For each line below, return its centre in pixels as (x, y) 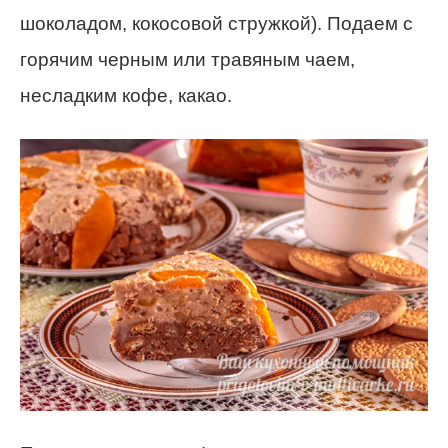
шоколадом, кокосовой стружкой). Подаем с (216, 24)
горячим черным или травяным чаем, (187, 60)
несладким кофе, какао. (126, 96)
